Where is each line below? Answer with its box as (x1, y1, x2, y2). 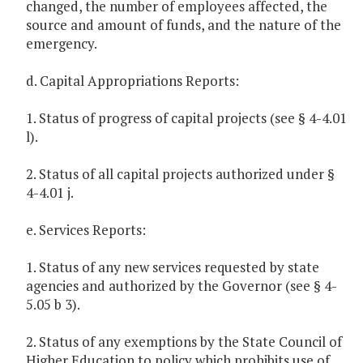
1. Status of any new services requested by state (26, 258, 319, 277)
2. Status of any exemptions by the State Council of (26, 332, 342, 352)
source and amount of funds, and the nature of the (26, 15, 341, 35)
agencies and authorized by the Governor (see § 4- (26, 276, 337, 296)
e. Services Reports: (26, 220, 146, 240)
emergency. (26, 34, 97, 53)
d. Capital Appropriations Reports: (26, 71, 239, 91)
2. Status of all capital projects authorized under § (26, 164, 335, 184)
